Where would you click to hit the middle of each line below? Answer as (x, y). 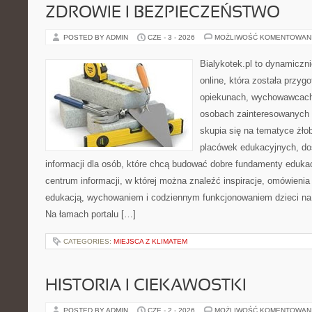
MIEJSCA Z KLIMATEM (150, 241)
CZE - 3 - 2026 (171, 37)
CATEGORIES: (88, 241)
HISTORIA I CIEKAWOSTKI (146, 286)
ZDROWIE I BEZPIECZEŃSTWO (163, 13)
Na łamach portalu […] (91, 214)
